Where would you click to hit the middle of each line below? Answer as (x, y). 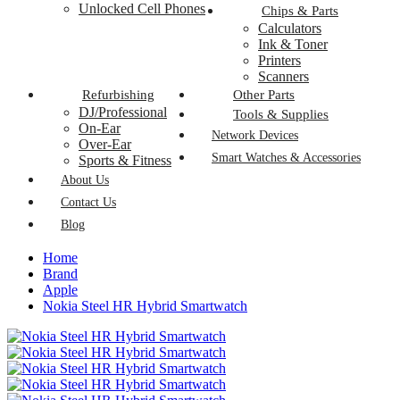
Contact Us (88, 203)
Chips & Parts (300, 11)
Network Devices (255, 136)
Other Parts (264, 95)
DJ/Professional (123, 112)
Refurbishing (118, 95)
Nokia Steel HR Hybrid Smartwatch (145, 306)
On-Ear (100, 129)
